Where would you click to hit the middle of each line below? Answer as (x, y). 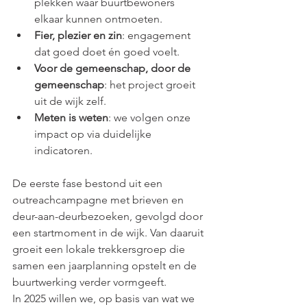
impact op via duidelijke (94, 134)
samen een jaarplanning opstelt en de (106, 266)
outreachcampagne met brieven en (99, 200)
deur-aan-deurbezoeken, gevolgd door (109, 216)
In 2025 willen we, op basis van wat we (105, 298)
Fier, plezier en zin (78, 35)
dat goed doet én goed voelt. (107, 52)
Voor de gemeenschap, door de (114, 68)
